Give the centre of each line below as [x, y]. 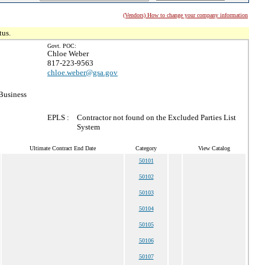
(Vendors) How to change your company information [185, 15]
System [88, 127]
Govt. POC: [62, 46]
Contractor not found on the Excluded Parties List [156, 117]
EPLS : [58, 117]
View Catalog [214, 148]
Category [146, 148]
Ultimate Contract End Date [63, 148]
